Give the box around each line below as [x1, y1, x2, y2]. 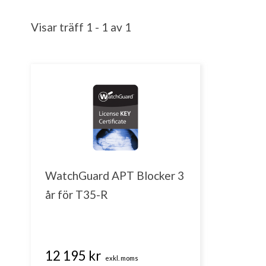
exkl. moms [105, 254, 138, 262]
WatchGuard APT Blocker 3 [45, 168, 184, 182]
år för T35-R [45, 187, 108, 201]
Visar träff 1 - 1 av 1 [31, 20, 131, 34]
